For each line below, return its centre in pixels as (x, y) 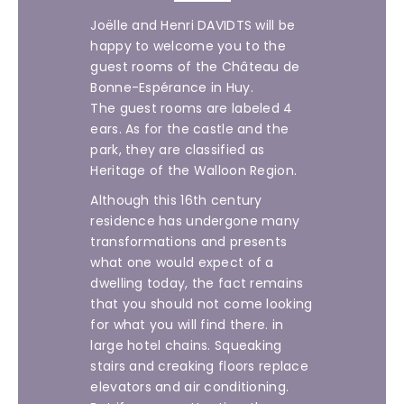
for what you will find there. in (187, 325)
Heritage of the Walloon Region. (194, 170)
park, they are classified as (178, 150)
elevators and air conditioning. (190, 387)
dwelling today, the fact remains (197, 283)
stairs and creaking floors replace (199, 366)
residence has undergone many (195, 221)
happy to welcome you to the (188, 46)
